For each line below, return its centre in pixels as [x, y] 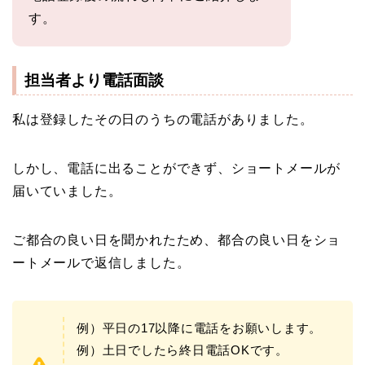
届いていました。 [67, 191]
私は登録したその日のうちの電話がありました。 [163, 120]
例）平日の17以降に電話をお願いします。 [200, 328]
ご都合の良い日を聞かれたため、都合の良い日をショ [177, 240]
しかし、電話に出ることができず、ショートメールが [177, 169]
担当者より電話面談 [94, 81]
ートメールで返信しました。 [101, 263]
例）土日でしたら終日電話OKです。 [182, 350]
